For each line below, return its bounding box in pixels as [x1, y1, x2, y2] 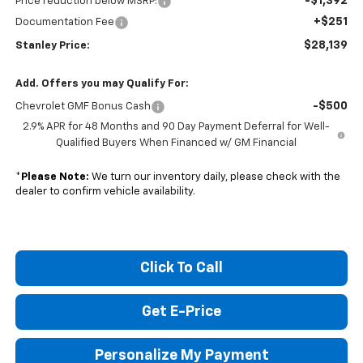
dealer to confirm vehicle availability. [15, 186, 195, 197]
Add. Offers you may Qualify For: [15, 78, 189, 89]
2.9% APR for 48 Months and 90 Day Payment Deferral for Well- [22, 121, 330, 132]
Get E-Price [142, 304, 221, 319]
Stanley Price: [15, 40, 90, 51]
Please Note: [20, 171, 89, 182]
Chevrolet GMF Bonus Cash [15, 100, 151, 112]
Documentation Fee [15, 16, 114, 28]
